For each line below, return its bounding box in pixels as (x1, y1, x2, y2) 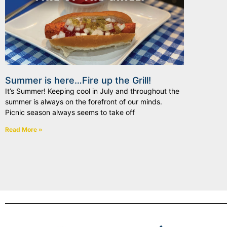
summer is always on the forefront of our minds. (5, 97, 164, 106)
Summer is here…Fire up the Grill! (5, 75, 151, 86)
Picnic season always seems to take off (5, 108, 135, 117)
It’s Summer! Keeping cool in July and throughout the (5, 87, 179, 96)
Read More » (5, 126, 43, 134)
